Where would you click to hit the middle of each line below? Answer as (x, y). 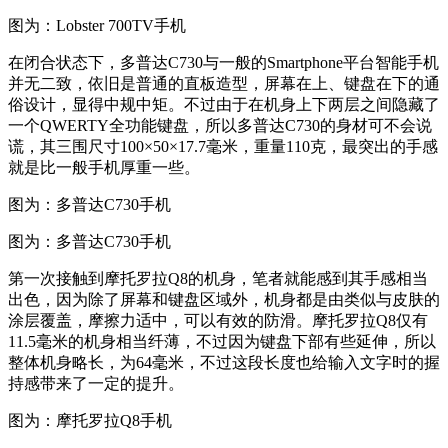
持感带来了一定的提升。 (96, 384)
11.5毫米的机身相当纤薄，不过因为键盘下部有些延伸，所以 (222, 342)
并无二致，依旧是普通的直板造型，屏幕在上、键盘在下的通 (224, 84)
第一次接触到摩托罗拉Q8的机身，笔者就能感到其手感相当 (218, 279)
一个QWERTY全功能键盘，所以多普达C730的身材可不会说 (220, 126)
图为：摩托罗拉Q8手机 (90, 421)
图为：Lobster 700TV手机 (97, 26)
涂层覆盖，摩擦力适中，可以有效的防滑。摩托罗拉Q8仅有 (218, 321)
